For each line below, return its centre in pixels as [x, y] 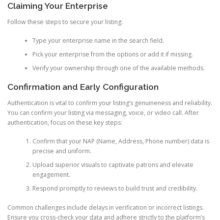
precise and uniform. [62, 151]
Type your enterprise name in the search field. [98, 41]
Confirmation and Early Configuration [83, 87]
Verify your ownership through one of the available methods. [118, 68]
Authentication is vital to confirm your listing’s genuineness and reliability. [110, 103]
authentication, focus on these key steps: [65, 122]
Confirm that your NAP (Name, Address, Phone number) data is [121, 141]
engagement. [51, 175]
